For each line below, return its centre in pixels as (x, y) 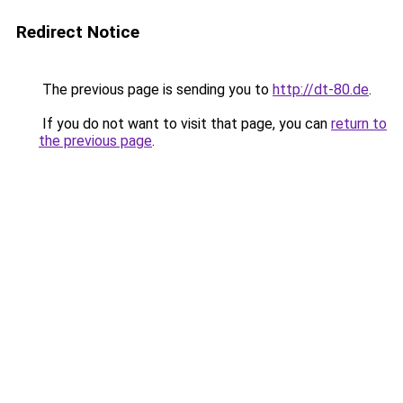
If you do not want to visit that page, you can (185, 124)
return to (359, 124)
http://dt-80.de (321, 90)
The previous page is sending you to (156, 90)
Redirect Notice (78, 32)
